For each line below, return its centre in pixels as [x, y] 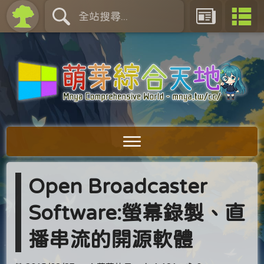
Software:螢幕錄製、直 [137, 212]
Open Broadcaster [118, 186]
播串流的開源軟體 [111, 239]
